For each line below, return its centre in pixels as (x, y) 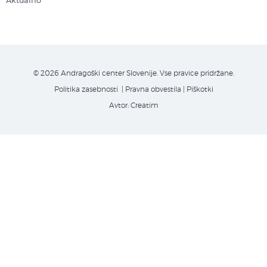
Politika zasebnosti (86, 89)
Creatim (144, 105)
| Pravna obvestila (150, 89)
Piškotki (200, 89)
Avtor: (119, 105)
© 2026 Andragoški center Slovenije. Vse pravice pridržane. (133, 73)
